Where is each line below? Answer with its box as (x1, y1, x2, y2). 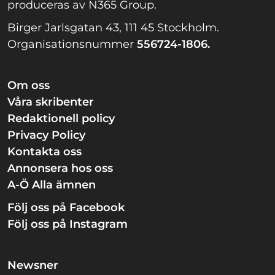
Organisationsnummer (7, 37, 137, 52)
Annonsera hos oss (7, 161, 113, 176)
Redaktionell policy (7, 112, 115, 126)
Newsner (7, 258, 58, 273)
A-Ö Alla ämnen (7, 178, 96, 192)
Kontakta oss (7, 145, 82, 159)
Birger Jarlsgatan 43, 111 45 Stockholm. (7, 21, 219, 35)
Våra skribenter (7, 95, 94, 109)
